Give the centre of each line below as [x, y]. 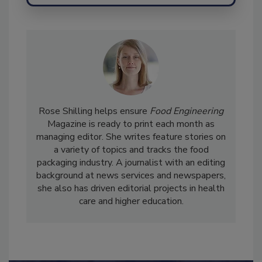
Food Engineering [187, 135]
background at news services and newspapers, [131, 200]
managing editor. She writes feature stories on [131, 161]
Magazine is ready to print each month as [131, 148]
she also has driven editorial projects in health [131, 213]
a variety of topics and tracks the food [131, 174]
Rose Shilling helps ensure [94, 135]
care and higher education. [131, 225]
